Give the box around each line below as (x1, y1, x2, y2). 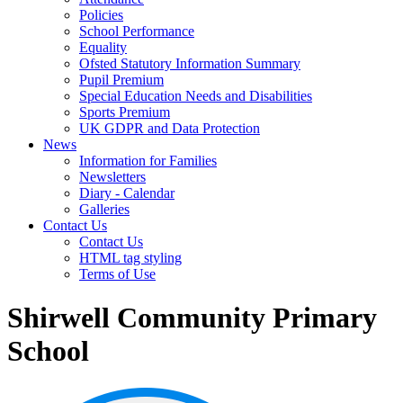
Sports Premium (79, 104, 170, 120)
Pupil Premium (79, 72, 164, 87)
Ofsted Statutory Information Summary (79, 56, 300, 71)
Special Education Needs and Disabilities (79, 88, 312, 103)
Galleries (79, 201, 130, 217)
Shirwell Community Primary (7, 301, 377, 335)
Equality (79, 40, 127, 55)
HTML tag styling (79, 250, 182, 265)
